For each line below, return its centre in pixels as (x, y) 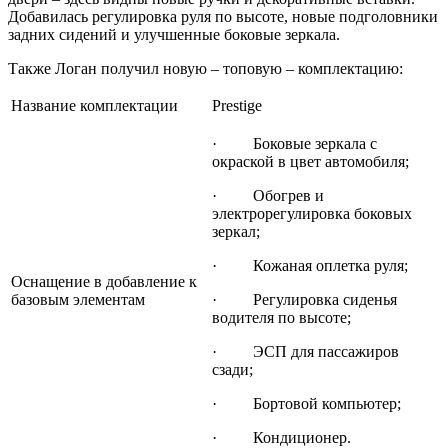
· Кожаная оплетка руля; (310, 266)
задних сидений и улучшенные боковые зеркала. (174, 35)
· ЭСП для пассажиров (305, 352)
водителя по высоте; (281, 318)
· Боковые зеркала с (294, 144)
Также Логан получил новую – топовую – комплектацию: (205, 69)
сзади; (232, 370)
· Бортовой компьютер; (306, 404)
